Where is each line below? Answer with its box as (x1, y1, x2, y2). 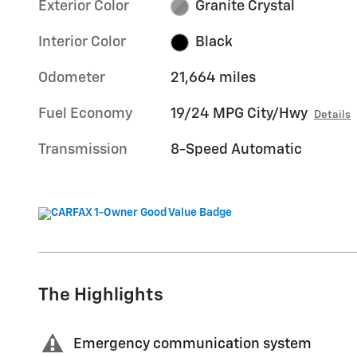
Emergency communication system (73, 336, 312, 351)
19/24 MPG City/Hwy (171, 107, 308, 122)
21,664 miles (171, 71, 257, 86)
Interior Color (38, 35, 126, 50)
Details (314, 109, 351, 121)
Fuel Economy (38, 107, 132, 122)
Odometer (38, 71, 105, 86)
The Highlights (38, 286, 163, 305)
